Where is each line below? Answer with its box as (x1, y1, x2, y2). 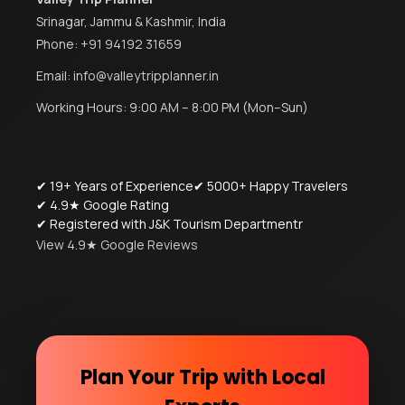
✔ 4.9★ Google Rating (36, 196, 169, 214)
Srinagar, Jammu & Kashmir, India (36, 13, 226, 31)
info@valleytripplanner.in (73, 67, 219, 85)
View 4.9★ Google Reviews (36, 236, 198, 254)
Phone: (36, 35, 80, 53)
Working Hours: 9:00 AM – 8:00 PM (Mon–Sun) (36, 99, 308, 117)
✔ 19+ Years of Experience (36, 177, 193, 195)
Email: (36, 67, 73, 85)
